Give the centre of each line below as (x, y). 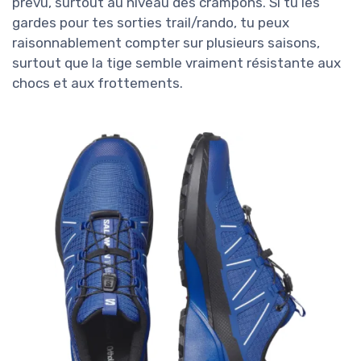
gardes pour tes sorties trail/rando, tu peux (151, 23)
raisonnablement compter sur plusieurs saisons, (166, 43)
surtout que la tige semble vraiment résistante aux (176, 63)
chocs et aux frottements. (98, 83)
